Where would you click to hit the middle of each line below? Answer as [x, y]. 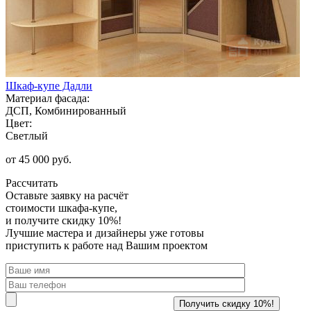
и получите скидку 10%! [64, 220]
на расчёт [105, 195]
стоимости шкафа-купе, [61, 208]
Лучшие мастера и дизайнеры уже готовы [105, 233]
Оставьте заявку [43, 195]
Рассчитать [32, 183]
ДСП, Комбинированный [66, 110]
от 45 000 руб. [39, 159]
